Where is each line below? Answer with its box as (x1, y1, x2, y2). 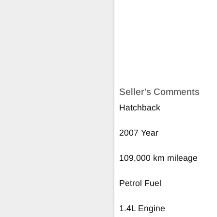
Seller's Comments (119, 86, 200, 97)
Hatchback (119, 102, 160, 112)
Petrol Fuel (119, 178, 161, 188)
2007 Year (119, 127, 158, 138)
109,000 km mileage (119, 153, 198, 163)
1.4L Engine (119, 203, 165, 213)
